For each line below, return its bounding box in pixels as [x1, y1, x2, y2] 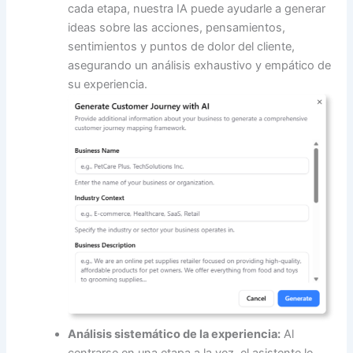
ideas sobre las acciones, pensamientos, [68, 20, 286, 35]
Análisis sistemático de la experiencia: [68, 327, 281, 342]
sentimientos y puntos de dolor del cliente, [68, 39, 295, 54]
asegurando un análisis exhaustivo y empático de [68, 58, 332, 72]
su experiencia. [68, 76, 148, 91]
